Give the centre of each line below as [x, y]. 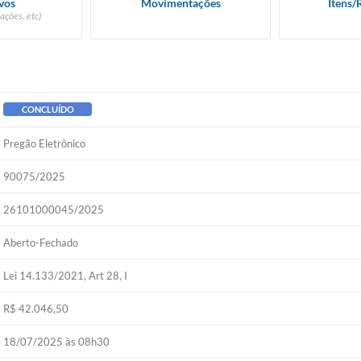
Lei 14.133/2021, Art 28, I [66, 276]
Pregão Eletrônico [45, 143]
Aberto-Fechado [41, 243]
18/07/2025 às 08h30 [57, 342]
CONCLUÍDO [48, 109]
